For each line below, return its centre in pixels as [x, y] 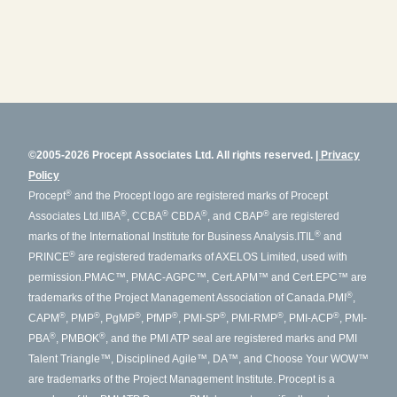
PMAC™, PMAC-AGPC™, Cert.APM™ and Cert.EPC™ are [226, 277]
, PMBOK [78, 339]
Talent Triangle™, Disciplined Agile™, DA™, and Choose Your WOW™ [198, 359]
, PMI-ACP [308, 318]
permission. [56, 277]
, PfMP [156, 318]
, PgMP [117, 318]
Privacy [340, 155]
